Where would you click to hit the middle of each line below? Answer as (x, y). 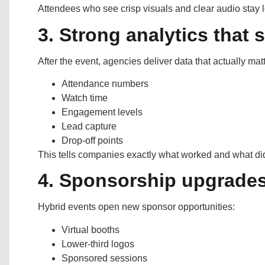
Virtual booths (91, 230)
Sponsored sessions (104, 258)
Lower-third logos (98, 244)
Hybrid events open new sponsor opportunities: (136, 207)
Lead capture (89, 127)
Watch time (85, 98)
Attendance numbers (105, 84)
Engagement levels (102, 112)
